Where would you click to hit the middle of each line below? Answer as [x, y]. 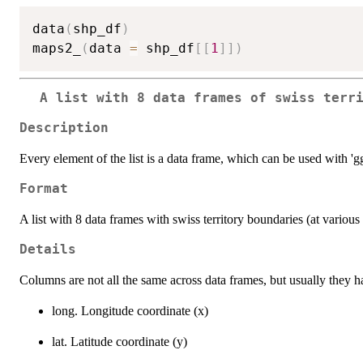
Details [48, 249]
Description [64, 128]
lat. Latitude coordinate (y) [120, 341]
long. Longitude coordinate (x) [130, 310]
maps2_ [57, 49]
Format [44, 188]
